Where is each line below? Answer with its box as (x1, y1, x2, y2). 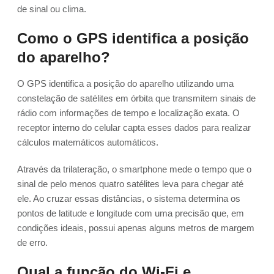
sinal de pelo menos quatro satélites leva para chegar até (17, 179, 243, 190)
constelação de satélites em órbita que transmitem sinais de (17, 93, 256, 104)
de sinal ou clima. (17, 4, 86, 15)
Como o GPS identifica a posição (17, 30, 249, 47)
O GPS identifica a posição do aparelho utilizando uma (17, 78, 234, 89)
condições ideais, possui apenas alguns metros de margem (17, 223, 254, 234)
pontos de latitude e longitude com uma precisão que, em (17, 208, 244, 219)
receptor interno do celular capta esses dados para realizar (17, 122, 251, 133)
